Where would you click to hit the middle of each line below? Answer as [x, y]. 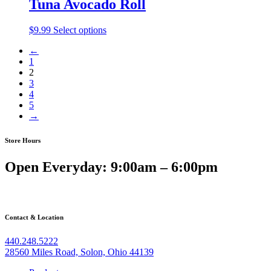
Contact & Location [34, 217]
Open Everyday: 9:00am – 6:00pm [111, 167]
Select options [80, 30]
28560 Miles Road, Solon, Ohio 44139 [79, 252]
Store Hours [23, 141]
